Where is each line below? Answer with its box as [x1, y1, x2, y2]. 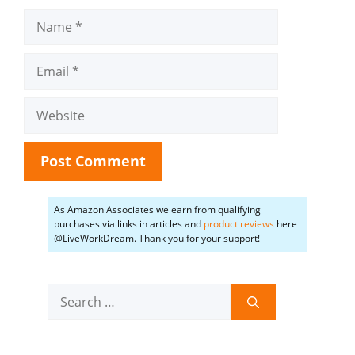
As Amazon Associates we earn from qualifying [54, 203, 261, 216]
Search [47, 284, 88, 301]
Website [23, 97, 71, 115]
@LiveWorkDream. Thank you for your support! [54, 231, 260, 245]
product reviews [204, 217, 274, 231]
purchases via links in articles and [54, 217, 204, 231]
